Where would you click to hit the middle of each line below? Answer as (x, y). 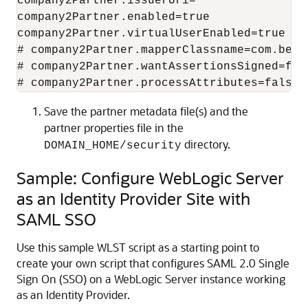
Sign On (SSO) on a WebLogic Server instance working (151, 279)
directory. (206, 144)
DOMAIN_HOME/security (113, 146)
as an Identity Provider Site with (133, 198)
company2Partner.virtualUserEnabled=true (151, 34)
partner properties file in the (114, 128)
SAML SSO (56, 219)
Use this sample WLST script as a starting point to (138, 247)
